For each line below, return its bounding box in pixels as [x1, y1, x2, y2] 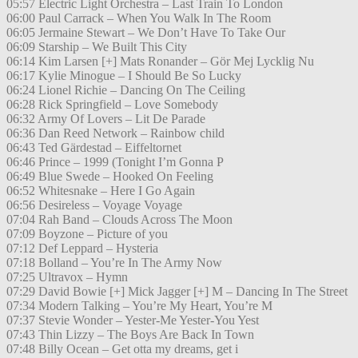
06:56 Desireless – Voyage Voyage [6, 198, 182, 213]
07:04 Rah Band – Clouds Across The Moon [6, 213, 233, 227]
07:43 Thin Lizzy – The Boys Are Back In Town [6, 328, 254, 342]
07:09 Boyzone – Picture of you [6, 227, 168, 241]
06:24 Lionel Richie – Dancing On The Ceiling [6, 83, 245, 97]
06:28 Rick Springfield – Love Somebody [6, 97, 218, 112]
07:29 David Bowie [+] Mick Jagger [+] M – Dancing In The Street [6, 284, 348, 299]
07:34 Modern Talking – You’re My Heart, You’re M [6, 299, 272, 313]
